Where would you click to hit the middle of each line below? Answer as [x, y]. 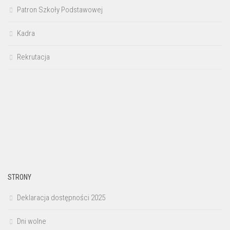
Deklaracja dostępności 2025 [61, 197]
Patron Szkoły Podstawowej [60, 9]
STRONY [20, 177]
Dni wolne [32, 221]
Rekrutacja [33, 57]
